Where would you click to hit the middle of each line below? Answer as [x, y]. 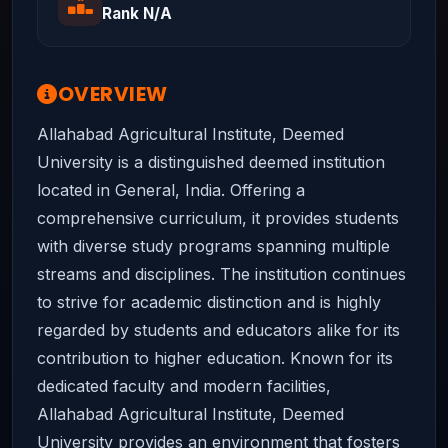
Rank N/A [137, 13]
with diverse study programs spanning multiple [213, 246]
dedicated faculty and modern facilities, [184, 386]
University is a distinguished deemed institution [211, 162]
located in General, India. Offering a [171, 190]
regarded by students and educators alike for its [218, 330]
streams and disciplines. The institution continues [221, 274]
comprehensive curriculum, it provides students [218, 218]
